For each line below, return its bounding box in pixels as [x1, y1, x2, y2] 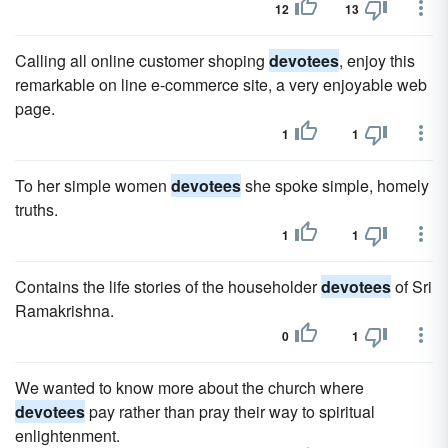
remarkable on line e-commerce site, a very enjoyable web [15, 73, 427, 96]
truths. [15, 198, 58, 221]
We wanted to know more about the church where [15, 376, 364, 399]
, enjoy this [339, 49, 415, 72]
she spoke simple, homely [241, 174, 429, 197]
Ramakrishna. [15, 299, 114, 322]
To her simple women [15, 174, 171, 197]
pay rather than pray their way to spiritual [85, 400, 375, 423]
